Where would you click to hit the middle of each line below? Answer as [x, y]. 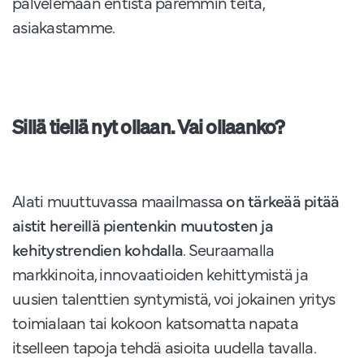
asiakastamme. [67, 27]
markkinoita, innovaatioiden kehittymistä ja [160, 274]
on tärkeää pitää [283, 201]
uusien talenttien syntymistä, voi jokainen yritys [174, 298]
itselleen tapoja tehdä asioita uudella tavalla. [164, 347]
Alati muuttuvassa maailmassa [119, 201]
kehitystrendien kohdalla [97, 249]
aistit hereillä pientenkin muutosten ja [143, 225]
